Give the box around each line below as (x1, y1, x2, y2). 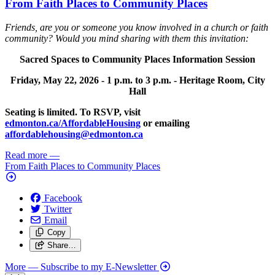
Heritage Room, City (179, 75, 265, 85)
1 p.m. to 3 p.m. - (106, 75, 179, 85)
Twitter (44, 204, 72, 214)
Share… (47, 241, 76, 250)
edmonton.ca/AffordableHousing (5, 118, 141, 128)
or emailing (141, 118, 190, 128)
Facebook (44, 193, 82, 203)
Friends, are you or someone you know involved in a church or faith (5, 22, 268, 33)
